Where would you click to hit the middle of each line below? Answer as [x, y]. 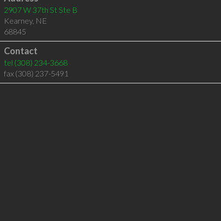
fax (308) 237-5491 [36, 73]
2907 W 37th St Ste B [40, 10]
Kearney [18, 20]
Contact [20, 51]
